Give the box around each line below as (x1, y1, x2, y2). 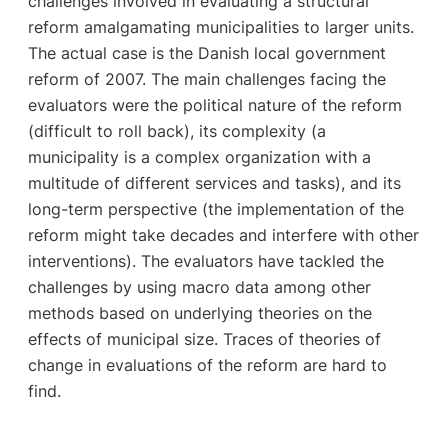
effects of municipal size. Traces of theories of (27, 329, 381, 350)
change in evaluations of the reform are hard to (27, 355, 387, 376)
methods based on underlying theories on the (27, 303, 372, 324)
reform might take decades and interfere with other (27, 225, 419, 246)
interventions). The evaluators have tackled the (27, 251, 384, 272)
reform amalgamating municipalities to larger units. (27, 17, 414, 38)
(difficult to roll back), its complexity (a (27, 121, 326, 142)
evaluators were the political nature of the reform (27, 95, 402, 116)
